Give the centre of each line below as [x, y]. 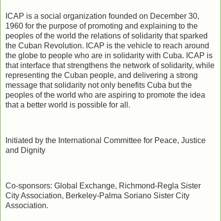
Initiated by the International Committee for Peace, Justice [106, 140]
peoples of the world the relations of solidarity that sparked [107, 36]
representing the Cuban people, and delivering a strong [102, 75]
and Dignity [25, 150]
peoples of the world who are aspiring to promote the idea [105, 95]
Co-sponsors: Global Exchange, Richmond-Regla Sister [103, 185]
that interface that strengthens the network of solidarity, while [110, 66]
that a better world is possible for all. [68, 105]
